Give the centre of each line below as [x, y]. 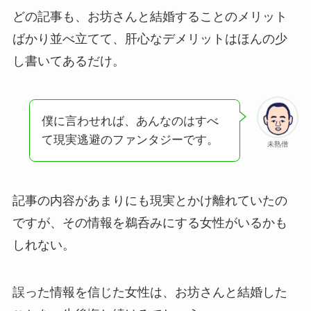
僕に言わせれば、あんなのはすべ [130, 121]
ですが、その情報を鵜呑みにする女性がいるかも [150, 223]
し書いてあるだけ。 [68, 61]
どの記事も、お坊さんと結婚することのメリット [150, 16]
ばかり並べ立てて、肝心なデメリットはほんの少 [150, 39]
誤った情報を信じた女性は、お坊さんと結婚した [150, 293]
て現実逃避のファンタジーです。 [130, 140]
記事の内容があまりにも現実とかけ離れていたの [150, 201]
